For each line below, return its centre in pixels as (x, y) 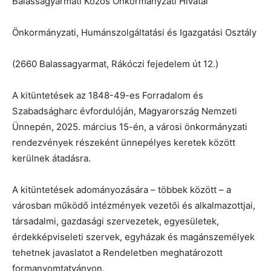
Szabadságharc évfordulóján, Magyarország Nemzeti (125, 111)
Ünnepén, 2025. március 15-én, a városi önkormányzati (130, 126)
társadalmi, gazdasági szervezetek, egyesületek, (116, 221)
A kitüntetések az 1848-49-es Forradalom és (108, 95)
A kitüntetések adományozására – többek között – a (122, 189)
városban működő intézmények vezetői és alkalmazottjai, (134, 205)
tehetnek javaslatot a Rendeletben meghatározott (117, 252)
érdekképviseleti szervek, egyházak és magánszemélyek (133, 237)
